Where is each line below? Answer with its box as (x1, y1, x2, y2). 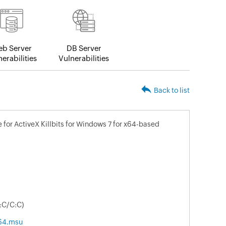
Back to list (154, 86, 190, 95)
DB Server (66, 44, 101, 53)
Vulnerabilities (59, 54, 109, 63)
